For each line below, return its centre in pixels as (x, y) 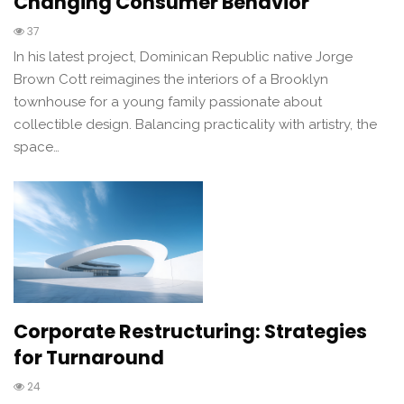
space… (37, 147)
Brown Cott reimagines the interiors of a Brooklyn (171, 80)
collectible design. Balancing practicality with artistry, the (195, 125)
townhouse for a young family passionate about (168, 102)
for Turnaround (89, 357)
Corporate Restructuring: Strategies (190, 331)
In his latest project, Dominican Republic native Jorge (183, 57)
